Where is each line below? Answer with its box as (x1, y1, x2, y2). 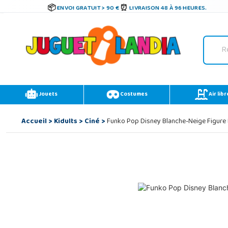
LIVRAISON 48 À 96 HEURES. (129, 2, 207, 15)
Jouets (37, 89, 58, 100)
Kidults (53, 115, 77, 129)
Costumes (119, 89, 148, 100)
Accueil (21, 115, 47, 129)
